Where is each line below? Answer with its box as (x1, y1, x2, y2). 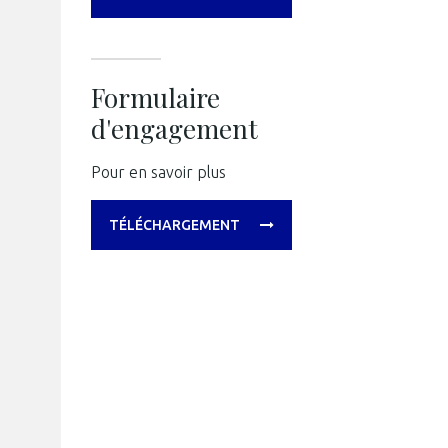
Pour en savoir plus (91, 163, 226, 181)
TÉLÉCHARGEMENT (109, 217, 240, 233)
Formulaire (91, 80, 220, 115)
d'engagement (91, 111, 258, 146)
